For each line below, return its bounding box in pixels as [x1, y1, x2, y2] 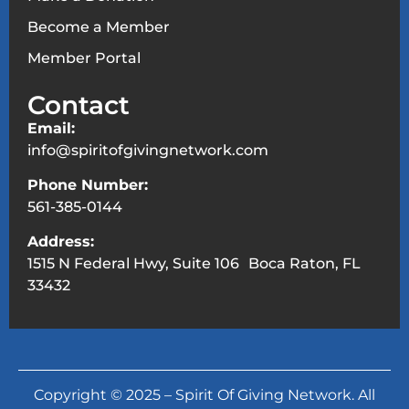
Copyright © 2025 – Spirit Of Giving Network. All [34, 385, 375, 404]
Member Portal [27, 48, 141, 67]
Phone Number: [27, 175, 148, 194]
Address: [27, 233, 94, 251]
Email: [27, 119, 75, 137]
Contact [27, 89, 130, 121]
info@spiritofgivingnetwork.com [27, 141, 268, 159]
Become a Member [27, 17, 170, 36]
